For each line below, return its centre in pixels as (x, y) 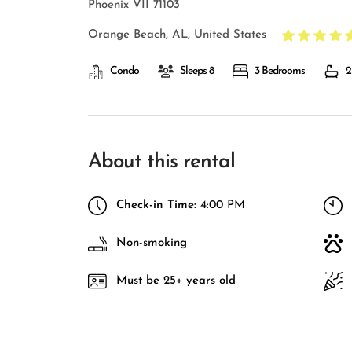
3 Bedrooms (280, 71)
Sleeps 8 (197, 71)
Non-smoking (152, 243)
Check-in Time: (156, 205)
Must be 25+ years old (176, 281)
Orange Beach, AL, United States (177, 35)
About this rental (161, 162)
